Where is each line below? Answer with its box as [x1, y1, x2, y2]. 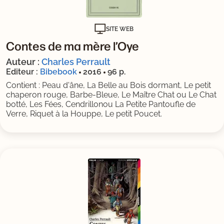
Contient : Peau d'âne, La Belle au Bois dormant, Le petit [6, 80, 211, 90]
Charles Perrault [41, 56, 110, 67]
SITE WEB [106, 25, 133, 33]
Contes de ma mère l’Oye [6, 37, 139, 54]
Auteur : [6, 56, 41, 67]
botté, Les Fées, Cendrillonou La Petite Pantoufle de [6, 99, 195, 109]
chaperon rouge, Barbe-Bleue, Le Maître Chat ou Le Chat [6, 90, 216, 100]
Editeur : [6, 67, 38, 77]
